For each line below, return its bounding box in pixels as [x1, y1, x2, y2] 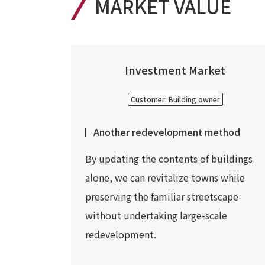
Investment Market [125, 62, 225, 77]
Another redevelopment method [93, 125, 240, 139]
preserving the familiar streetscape [85, 189, 238, 203]
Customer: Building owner [130, 94, 220, 104]
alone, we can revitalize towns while [85, 170, 245, 185]
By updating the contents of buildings [85, 151, 253, 166]
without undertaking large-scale [85, 208, 227, 222]
